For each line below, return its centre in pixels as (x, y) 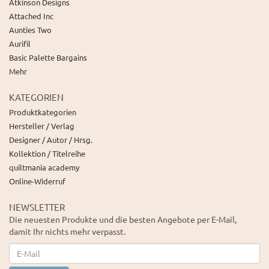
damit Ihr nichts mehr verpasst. (67, 231)
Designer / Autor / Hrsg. (51, 140)
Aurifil (20, 44)
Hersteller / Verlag (42, 126)
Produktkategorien (43, 112)
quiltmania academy (44, 168)
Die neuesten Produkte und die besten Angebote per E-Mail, (123, 219)
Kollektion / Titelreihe (47, 154)
